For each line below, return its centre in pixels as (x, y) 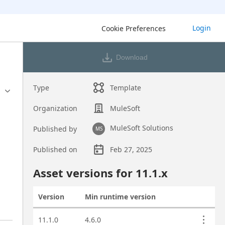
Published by (55, 129)
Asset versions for (84, 173)
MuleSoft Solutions (142, 128)
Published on (55, 149)
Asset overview (57, 164)
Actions (203, 201)
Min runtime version (120, 197)
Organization (55, 108)
